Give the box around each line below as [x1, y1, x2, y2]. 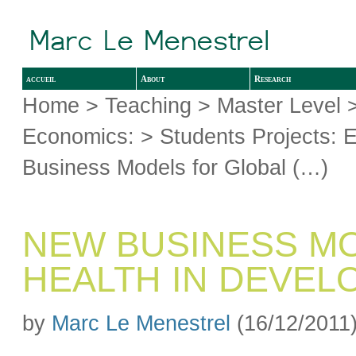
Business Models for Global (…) [22, 154, 329, 180]
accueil [26, 73, 56, 83]
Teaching [105, 92, 192, 118]
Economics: [22, 123, 135, 149]
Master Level [217, 92, 342, 118]
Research [254, 73, 292, 83]
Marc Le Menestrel [52, 310, 231, 335]
